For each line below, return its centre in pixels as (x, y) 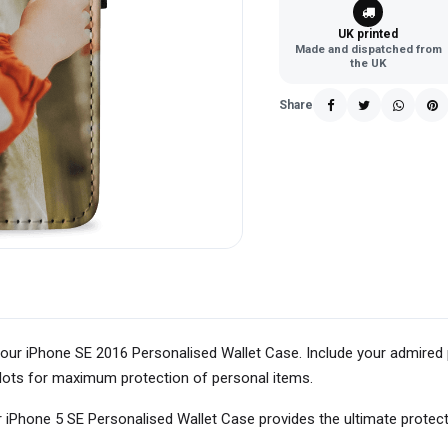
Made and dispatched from (368, 49)
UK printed (368, 34)
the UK (368, 63)
